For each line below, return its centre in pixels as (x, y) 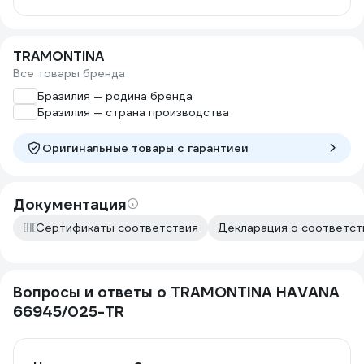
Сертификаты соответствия (117, 227)
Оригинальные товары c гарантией (145, 148)
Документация (70, 204)
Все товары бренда (69, 73)
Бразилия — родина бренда (115, 96)
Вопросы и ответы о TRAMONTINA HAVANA (176, 292)
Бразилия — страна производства (133, 112)
